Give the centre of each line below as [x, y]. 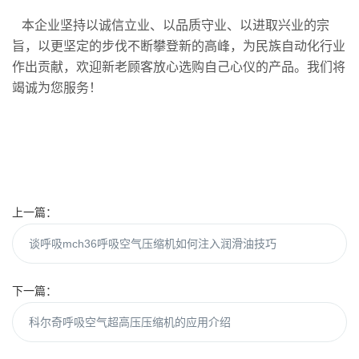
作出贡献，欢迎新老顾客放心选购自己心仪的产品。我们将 [179, 67]
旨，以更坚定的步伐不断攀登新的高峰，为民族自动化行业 [179, 46]
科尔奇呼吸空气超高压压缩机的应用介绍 [130, 323]
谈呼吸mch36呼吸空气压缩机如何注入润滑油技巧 [153, 244]
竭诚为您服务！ [57, 88]
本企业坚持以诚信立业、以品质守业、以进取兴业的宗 [171, 26]
